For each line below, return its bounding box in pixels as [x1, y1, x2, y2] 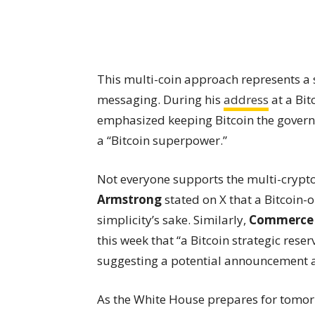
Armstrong [97, 191, 162, 207]
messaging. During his [97, 91, 224, 108]
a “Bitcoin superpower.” [97, 131, 227, 148]
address [224, 91, 269, 108]
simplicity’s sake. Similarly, [97, 211, 249, 228]
